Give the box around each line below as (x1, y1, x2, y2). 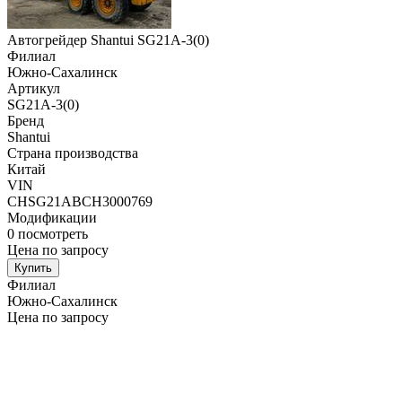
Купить (14, 261, 52, 275)
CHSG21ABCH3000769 (7, 194, 153, 210)
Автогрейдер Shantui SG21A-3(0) (7, 32, 209, 48)
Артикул (7, 81, 60, 97)
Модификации (7, 210, 97, 226)
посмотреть (18, 226, 88, 242)
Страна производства (7, 145, 138, 162)
